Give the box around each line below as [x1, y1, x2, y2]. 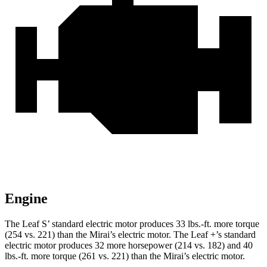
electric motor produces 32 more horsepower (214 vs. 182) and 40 [5, 240, 253, 251]
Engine [5, 191, 48, 207]
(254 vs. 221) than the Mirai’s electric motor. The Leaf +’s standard [5, 229, 256, 240]
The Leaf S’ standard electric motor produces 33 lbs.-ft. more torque [5, 219, 259, 229]
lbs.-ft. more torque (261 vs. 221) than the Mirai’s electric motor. [5, 251, 245, 262]
